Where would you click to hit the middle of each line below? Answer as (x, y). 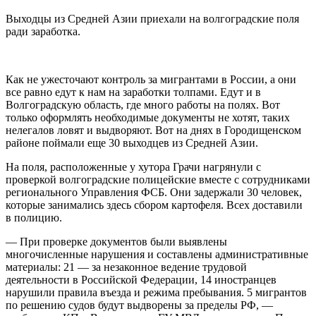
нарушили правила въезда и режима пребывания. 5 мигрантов (156, 293)
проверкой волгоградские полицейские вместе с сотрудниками (158, 180)
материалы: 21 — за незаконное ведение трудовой (126, 267)
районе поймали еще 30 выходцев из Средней (118, 143)
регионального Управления (73, 193)
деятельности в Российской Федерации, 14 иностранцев (141, 280)
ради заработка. (43, 32)
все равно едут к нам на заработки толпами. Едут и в (133, 92)
